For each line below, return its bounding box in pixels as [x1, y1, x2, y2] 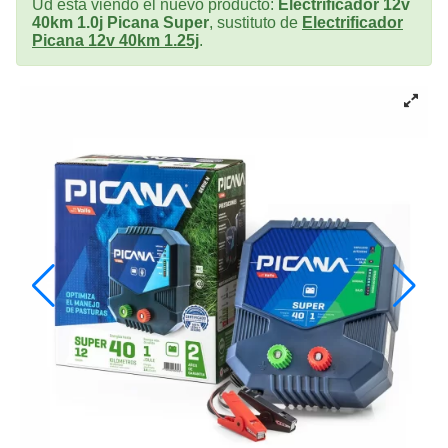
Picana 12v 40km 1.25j [32, 31, 199, 49]
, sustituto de [209, 13, 302, 31]
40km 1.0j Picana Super [32, 13, 209, 31]
